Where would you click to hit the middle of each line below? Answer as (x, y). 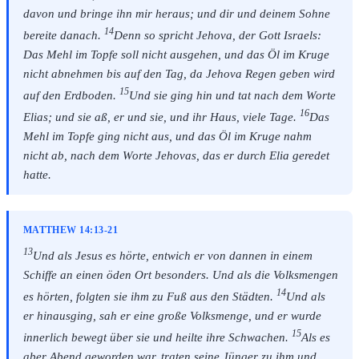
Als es (315, 337)
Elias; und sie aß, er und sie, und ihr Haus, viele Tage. (161, 117)
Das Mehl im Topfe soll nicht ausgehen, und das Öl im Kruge (176, 54)
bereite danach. (63, 35)
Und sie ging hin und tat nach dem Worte (232, 95)
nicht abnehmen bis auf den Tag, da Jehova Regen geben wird (179, 73)
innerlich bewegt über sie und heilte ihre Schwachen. (157, 337)
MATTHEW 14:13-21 (70, 230)
